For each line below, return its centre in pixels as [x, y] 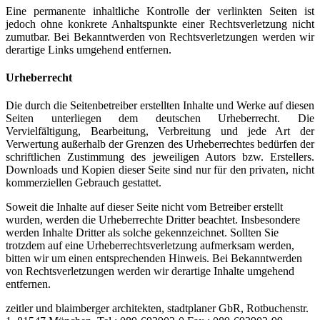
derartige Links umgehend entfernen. [89, 49]
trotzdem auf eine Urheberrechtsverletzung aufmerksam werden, [150, 246]
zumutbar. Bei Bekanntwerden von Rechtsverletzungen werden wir [160, 36]
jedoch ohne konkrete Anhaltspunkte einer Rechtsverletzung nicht [160, 24]
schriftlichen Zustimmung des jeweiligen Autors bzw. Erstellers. [160, 157]
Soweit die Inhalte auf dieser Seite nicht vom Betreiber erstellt [144, 207]
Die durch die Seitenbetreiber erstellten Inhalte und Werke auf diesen [160, 106]
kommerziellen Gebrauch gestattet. [84, 183]
